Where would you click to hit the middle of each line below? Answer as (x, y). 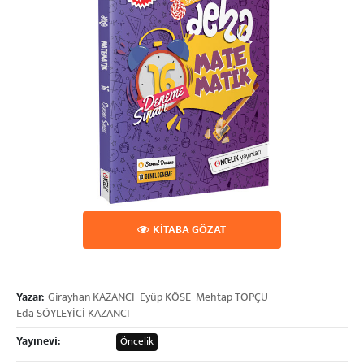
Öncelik (137, 342)
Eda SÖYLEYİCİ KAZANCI (73, 314)
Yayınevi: (38, 342)
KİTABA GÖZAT (190, 230)
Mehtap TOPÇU (232, 298)
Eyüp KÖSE (165, 298)
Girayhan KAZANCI (91, 298)
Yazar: (30, 298)
